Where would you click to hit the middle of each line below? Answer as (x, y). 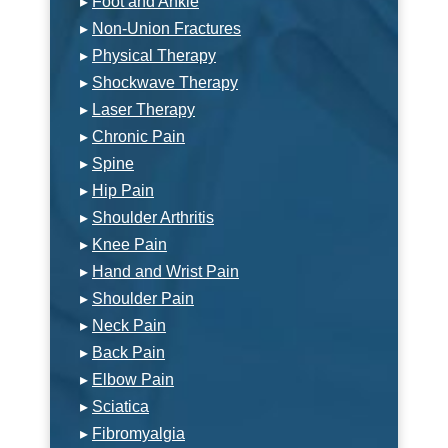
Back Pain (128, 352)
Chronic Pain (138, 136)
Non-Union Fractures (166, 28)
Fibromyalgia (138, 433)
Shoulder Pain (143, 298)
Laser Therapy (143, 109)
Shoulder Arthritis (153, 217)
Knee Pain (129, 244)
